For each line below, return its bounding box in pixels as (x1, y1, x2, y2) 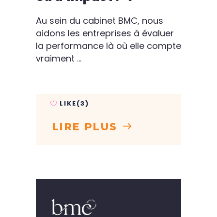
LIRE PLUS (52, 120, 118, 133)
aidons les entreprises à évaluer (36, 27, 174, 39)
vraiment (36, 52, 77, 64)
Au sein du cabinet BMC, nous (36, 14, 163, 27)
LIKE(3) (60, 98, 89, 108)
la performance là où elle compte (36, 39, 181, 52)
